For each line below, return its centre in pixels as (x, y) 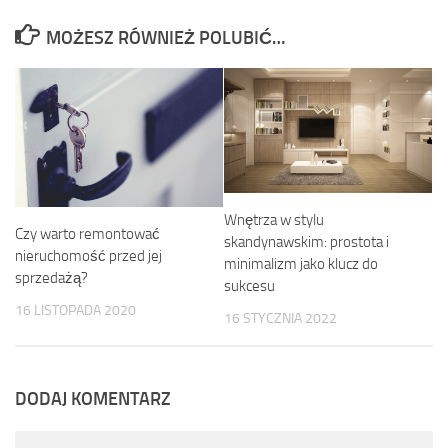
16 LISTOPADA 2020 (75, 311)
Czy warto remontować (87, 234)
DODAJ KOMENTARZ (93, 398)
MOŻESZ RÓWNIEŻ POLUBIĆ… (165, 38)
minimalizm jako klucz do (301, 263)
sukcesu (249, 285)
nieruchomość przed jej (88, 256)
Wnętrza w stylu (274, 219)
